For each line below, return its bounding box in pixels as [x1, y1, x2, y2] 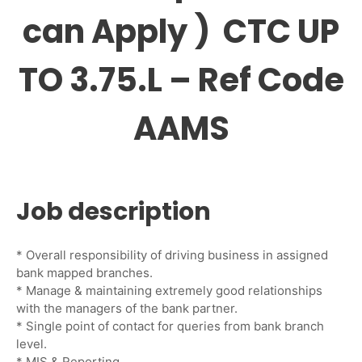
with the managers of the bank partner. [16, 301, 238, 317]
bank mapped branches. [16, 265, 153, 281]
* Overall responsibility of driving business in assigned [16, 247, 328, 263]
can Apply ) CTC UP [23, 8, 339, 54]
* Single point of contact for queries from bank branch [16, 318, 324, 335]
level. [16, 336, 47, 352]
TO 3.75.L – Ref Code [18, 57, 344, 103]
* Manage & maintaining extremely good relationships [16, 283, 322, 299]
